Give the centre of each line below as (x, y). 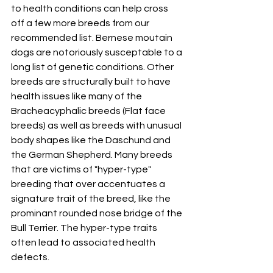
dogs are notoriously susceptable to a (97, 53)
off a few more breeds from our (81, 23)
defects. (31, 257)
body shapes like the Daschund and (92, 140)
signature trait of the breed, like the (92, 199)
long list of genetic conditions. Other (93, 67)
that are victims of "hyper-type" (82, 170)
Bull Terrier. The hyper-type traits (85, 228)
